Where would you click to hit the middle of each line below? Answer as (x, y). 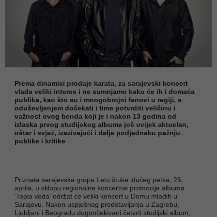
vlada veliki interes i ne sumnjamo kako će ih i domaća (105, 91)
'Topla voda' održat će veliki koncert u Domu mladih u (96, 196)
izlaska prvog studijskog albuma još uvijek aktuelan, (101, 124)
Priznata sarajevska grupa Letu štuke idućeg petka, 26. (99, 179)
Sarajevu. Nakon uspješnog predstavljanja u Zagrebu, (97, 204)
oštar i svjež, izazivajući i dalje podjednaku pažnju (97, 132)
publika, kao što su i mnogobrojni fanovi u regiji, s (98, 100)
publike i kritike (40, 141)
